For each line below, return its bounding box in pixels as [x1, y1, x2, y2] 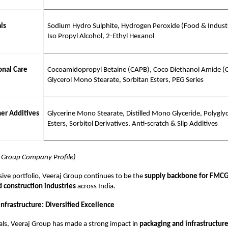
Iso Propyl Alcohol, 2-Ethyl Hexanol [47, 32, 154, 40]
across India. [76, 182, 116, 190]
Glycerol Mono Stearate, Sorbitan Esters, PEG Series [47, 76, 204, 84]
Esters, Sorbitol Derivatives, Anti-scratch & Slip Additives [47, 120, 218, 128]
